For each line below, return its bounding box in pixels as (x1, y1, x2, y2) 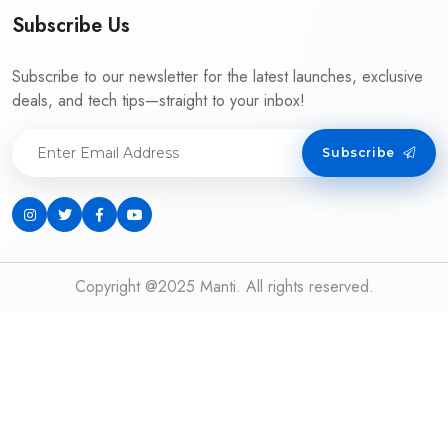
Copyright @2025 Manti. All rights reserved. (74, 275, 374, 298)
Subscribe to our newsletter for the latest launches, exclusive (12, 65, 423, 88)
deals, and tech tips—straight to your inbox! (12, 89, 305, 112)
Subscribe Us (12, 11, 130, 40)
